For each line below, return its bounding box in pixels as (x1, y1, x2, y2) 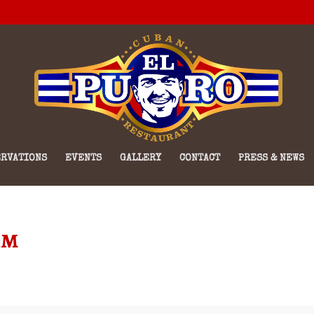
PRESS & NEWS (238, 153, 304, 163)
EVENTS (64, 153, 102, 163)
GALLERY (119, 153, 161, 163)
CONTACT (179, 153, 220, 163)
